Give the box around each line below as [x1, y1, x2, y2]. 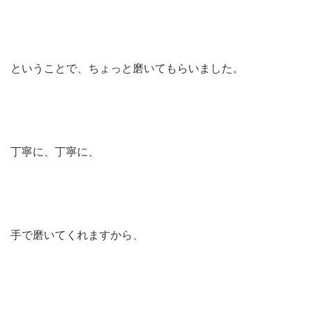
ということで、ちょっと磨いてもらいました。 [10, 62, 244, 74]
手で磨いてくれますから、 [10, 229, 144, 241]
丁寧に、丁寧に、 [10, 146, 99, 158]
